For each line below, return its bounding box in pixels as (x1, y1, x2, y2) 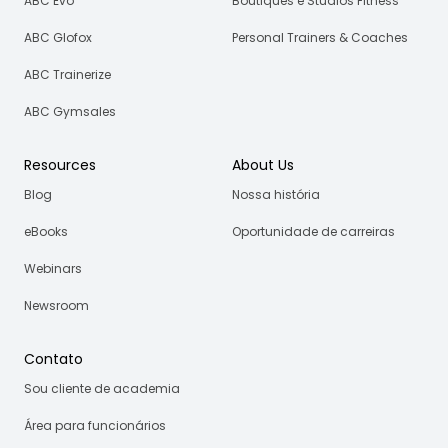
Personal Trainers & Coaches (232, 28, 408, 46)
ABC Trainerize (24, 65, 111, 83)
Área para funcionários (24, 416, 166, 434)
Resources (24, 154, 96, 175)
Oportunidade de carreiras (232, 222, 395, 240)
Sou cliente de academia (24, 379, 180, 397)
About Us (232, 154, 294, 175)
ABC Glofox (24, 28, 92, 46)
